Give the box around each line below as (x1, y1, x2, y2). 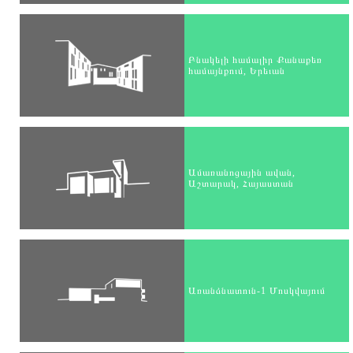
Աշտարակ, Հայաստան (188, 178, 294, 189)
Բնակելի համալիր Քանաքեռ (188, 54, 322, 65)
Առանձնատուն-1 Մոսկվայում (188, 285, 325, 296)
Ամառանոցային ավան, (188, 167, 295, 178)
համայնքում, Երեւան (188, 65, 285, 76)
